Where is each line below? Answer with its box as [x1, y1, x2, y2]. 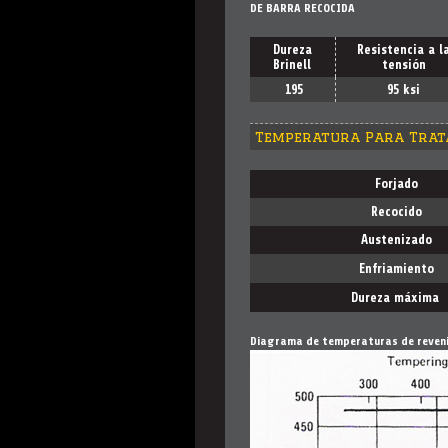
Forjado [371, 176, 418, 191]
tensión [381, 57, 426, 72]
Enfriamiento [355, 261, 434, 276]
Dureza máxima [350, 290, 439, 305]
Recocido [367, 204, 422, 219]
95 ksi [387, 82, 420, 97]
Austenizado [357, 232, 432, 247]
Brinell [273, 57, 311, 72]
